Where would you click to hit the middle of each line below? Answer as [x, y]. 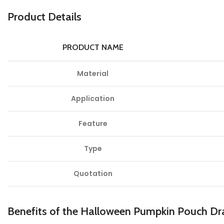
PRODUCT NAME [93, 47]
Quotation [93, 174]
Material [93, 74]
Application [93, 99]
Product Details [44, 17]
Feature [93, 124]
